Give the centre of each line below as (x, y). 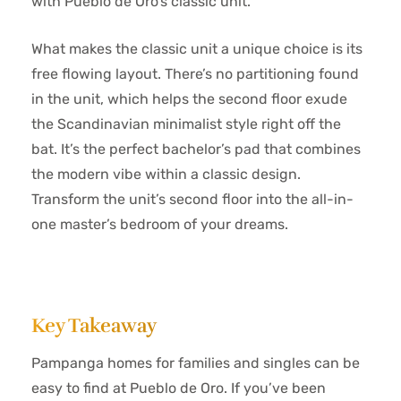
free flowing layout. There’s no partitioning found (195, 74)
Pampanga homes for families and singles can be (196, 363)
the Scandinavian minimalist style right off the (186, 124)
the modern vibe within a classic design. (166, 174)
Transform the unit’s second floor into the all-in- (192, 199)
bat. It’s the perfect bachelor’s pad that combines (196, 149)
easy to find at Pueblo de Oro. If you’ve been (179, 388)
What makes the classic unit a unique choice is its (197, 49)
